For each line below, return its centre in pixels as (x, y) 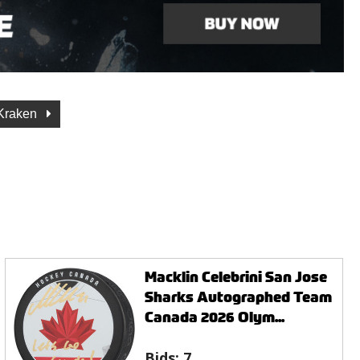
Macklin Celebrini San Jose (236, 276)
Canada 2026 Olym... (215, 317)
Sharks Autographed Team (239, 297)
